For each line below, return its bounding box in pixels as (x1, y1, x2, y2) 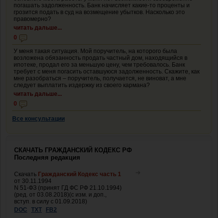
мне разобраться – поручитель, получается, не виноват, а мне (14, 74, 186, 82)
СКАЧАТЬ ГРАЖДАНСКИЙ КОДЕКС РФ (14, 146, 132, 154)
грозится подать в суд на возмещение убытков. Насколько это (14, 8, 185, 16)
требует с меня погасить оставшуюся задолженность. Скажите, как (14, 68, 200, 75)
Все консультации (12, 115, 65, 122)
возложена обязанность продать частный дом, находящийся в (14, 54, 187, 61)
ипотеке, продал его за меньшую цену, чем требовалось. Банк (14, 61, 185, 68)
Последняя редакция (14, 153, 80, 161)
